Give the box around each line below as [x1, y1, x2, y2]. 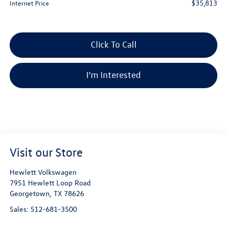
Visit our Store [9, 144, 83, 160]
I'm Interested [86, 69, 141, 81]
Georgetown [9, 188, 50, 199]
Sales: [9, 204, 30, 214]
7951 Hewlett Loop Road [9, 178, 91, 188]
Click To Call [90, 39, 137, 50]
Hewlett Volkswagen [9, 167, 77, 177]
